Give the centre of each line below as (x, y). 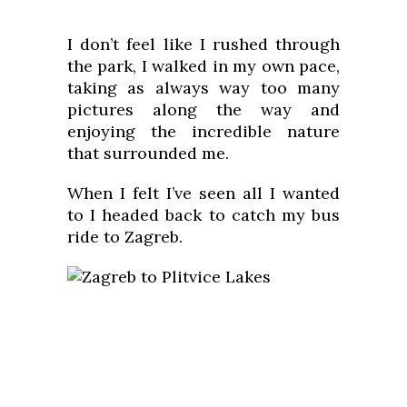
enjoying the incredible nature (203, 132)
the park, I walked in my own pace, (203, 66)
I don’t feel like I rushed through (203, 45)
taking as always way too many (203, 88)
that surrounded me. (148, 154)
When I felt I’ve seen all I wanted (203, 194)
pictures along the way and (203, 110)
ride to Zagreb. (125, 237)
